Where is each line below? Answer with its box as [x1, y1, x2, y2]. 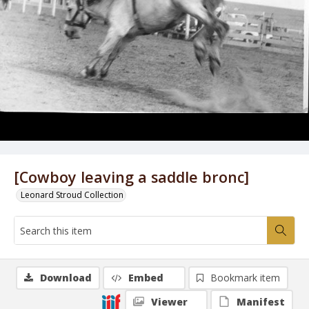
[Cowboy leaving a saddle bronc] [14, 167, 249, 187]
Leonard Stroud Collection [21, 189, 123, 201]
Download [40, 271, 92, 284]
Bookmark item [210, 271, 280, 284]
